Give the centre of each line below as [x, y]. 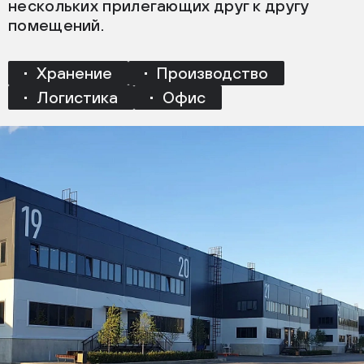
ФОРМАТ [66, 118]
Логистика [77, 97]
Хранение [74, 73]
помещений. [56, 25]
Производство [212, 73]
